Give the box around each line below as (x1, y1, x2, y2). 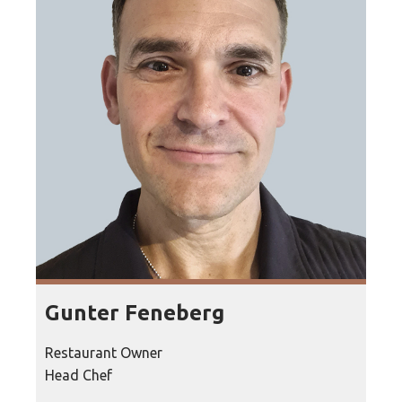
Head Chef (45, 367, 112, 384)
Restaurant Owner (45, 345, 162, 362)
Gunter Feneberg (45, 301, 224, 326)
